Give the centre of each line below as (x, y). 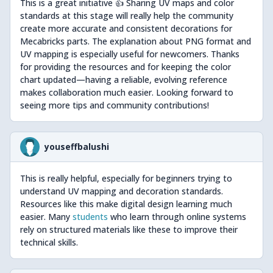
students (90, 217)
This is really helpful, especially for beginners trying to (126, 178)
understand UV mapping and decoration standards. (122, 191)
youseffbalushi (77, 147)
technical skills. (49, 242)
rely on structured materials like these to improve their (129, 229)
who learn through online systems (177, 217)
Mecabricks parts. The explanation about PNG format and (136, 41)
